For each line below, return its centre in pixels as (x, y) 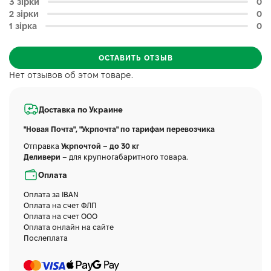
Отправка (42, 146)
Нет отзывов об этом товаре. (71, 75)
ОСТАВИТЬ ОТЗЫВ (135, 58)
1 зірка (23, 26)
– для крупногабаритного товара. (124, 157)
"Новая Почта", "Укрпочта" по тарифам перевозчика (119, 129)
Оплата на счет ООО (60, 216)
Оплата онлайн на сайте (69, 227)
